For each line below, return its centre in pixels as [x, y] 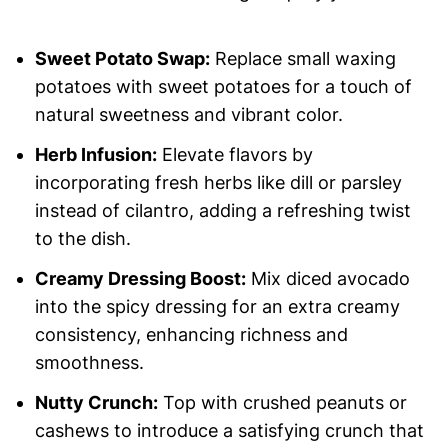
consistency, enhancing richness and [191, 335]
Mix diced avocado [327, 279]
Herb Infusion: [95, 155]
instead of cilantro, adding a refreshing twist [222, 211]
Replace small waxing [302, 59]
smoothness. [89, 363]
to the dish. [82, 239]
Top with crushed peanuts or [282, 403]
